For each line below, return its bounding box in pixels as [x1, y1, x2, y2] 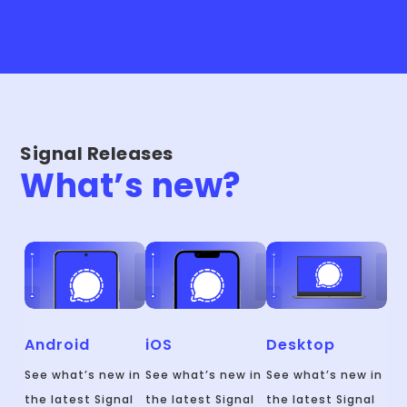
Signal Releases [20, 140, 174, 166]
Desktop [265, 334, 335, 356]
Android [25, 334, 91, 356]
